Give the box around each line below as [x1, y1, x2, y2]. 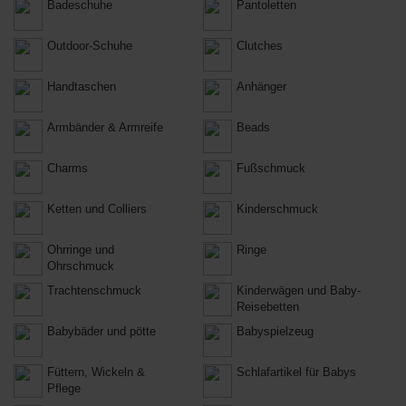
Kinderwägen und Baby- [237, 284, 361, 297]
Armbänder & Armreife [47, 121, 163, 134]
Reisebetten [237, 300, 299, 314]
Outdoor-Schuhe [47, 39, 132, 53]
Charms [47, 161, 88, 175]
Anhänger [237, 80, 286, 93]
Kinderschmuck [237, 202, 318, 216]
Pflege [47, 382, 81, 395]
